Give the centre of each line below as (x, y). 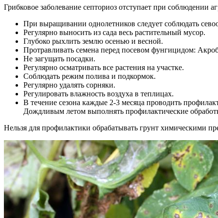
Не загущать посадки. (59, 59)
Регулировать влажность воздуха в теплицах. (99, 94)
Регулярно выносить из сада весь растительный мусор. (114, 33)
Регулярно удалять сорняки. (69, 85)
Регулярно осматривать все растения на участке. (104, 68)
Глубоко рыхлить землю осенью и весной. (93, 41)
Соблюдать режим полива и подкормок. (90, 76)
